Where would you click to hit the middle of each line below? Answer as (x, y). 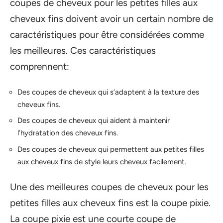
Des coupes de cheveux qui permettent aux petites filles (111, 149)
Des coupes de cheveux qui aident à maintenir (94, 120)
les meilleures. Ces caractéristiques (83, 51)
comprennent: (40, 66)
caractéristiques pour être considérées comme (107, 35)
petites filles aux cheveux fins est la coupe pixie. (110, 203)
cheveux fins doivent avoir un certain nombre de (111, 19)
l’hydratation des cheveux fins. (68, 133)
